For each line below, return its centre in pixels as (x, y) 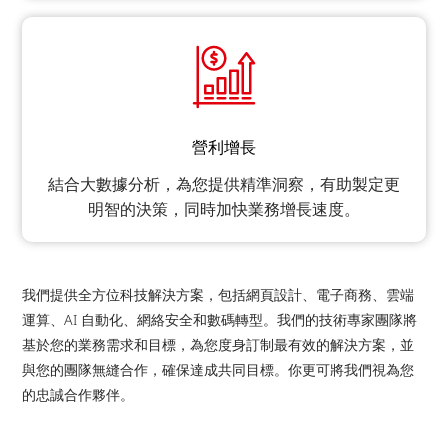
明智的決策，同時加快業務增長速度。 (224, 209)
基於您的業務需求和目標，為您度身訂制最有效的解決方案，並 (218, 345)
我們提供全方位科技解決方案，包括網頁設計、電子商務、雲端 (218, 295)
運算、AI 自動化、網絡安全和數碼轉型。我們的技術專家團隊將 (220, 320)
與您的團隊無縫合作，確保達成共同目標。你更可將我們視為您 (218, 370)
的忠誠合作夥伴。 (78, 395)
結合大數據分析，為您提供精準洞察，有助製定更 (224, 184)
